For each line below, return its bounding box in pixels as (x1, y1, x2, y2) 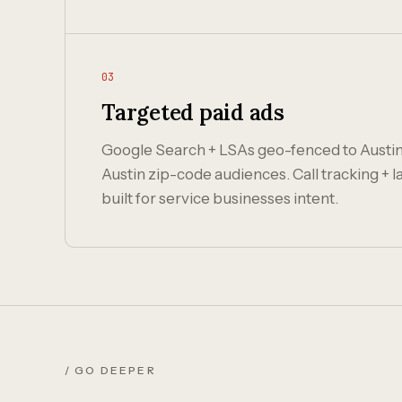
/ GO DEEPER (65, 363, 156, 377)
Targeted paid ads (101, 99, 284, 127)
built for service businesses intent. (101, 189, 338, 207)
